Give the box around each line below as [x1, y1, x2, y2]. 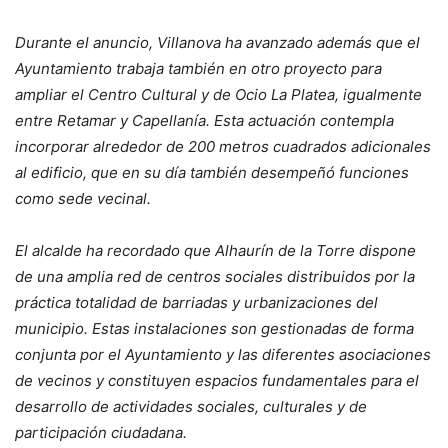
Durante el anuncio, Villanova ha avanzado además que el [15, 32, 420, 52]
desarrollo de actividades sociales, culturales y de [15, 396, 367, 416]
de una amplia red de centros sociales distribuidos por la [15, 266, 415, 286]
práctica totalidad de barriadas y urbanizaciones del [15, 292, 378, 312]
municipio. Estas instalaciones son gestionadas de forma [15, 318, 414, 338]
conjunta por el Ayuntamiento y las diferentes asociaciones [15, 344, 431, 364]
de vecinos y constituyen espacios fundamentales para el [15, 370, 419, 390]
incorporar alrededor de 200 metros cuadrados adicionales [15, 136, 431, 156]
